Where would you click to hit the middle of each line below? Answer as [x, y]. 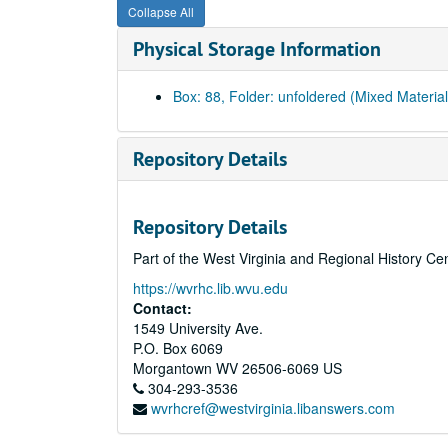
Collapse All [161, 11]
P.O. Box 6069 [178, 348]
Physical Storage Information [257, 49]
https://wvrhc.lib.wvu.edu [210, 288]
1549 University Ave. [198, 328]
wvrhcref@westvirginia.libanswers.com [273, 408]
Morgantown [172, 368]
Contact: [162, 308]
